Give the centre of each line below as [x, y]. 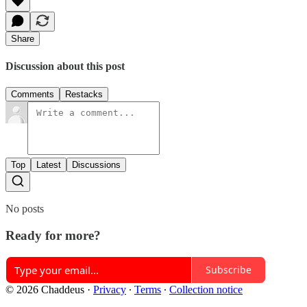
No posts [25, 209]
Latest [49, 165]
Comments [33, 95]
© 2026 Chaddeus [45, 289]
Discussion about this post [65, 66]
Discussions [96, 165]
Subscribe [229, 270]
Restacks [84, 95]
